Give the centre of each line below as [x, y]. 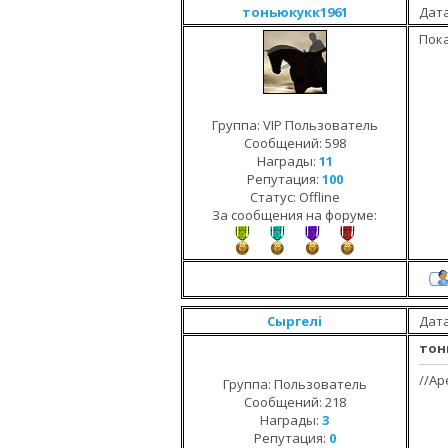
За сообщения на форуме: [294, 215]
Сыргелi [294, 321]
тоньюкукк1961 [294, 12]
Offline [319, 197]
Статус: [274, 197]
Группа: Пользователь [294, 384]
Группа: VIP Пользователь [294, 125]
